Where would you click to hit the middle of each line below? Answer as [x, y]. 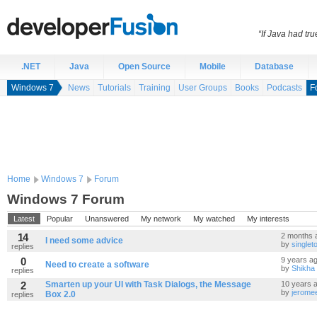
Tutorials [114, 88]
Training [155, 88]
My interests [268, 219]
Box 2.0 [60, 294]
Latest [24, 219]
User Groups [203, 88]
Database [274, 67]
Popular [60, 219]
